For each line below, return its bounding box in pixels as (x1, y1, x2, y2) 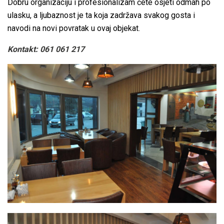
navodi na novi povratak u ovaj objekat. (7, 23, 140, 33)
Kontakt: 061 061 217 (7, 44, 86, 54)
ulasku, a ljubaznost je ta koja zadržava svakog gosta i (7, 10, 195, 20)
